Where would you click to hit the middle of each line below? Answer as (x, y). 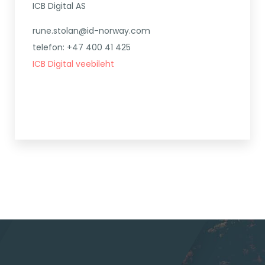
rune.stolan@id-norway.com (91, 31)
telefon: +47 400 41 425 (82, 48)
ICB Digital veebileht (73, 64)
